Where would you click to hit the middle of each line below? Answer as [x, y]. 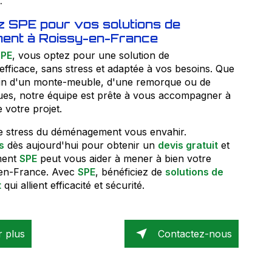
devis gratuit [188, 145]
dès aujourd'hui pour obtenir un [81, 145]
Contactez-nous [195, 233]
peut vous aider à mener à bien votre [124, 158]
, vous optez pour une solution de [90, 55]
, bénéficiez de [130, 172]
